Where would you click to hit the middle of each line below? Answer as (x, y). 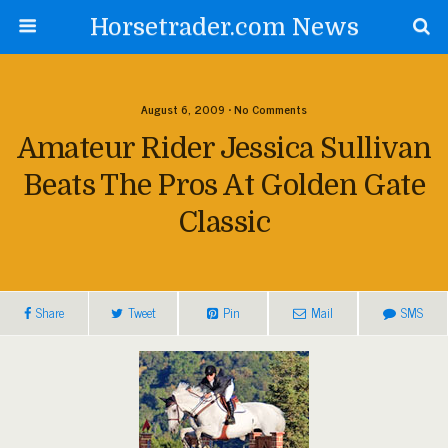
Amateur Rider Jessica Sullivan (224, 148)
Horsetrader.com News (224, 27)
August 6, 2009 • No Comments (224, 109)
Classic (224, 222)
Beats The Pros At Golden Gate (224, 185)
